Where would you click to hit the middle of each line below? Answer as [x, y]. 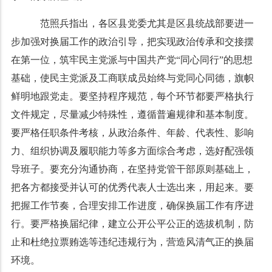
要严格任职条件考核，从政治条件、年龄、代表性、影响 [132, 133]
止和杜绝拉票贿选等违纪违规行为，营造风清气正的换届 [132, 242]
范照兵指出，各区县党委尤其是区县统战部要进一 [142, 23]
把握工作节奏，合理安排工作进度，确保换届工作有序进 [132, 206]
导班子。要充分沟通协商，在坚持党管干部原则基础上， [132, 169]
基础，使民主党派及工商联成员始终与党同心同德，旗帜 [132, 78]
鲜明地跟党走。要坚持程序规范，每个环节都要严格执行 [132, 96]
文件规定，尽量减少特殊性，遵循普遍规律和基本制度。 [132, 114]
